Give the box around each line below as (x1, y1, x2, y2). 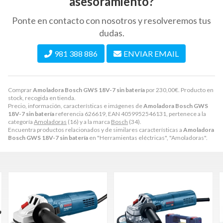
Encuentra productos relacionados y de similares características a (8, 126, 183, 133)
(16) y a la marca (67, 118, 111, 125)
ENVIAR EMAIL (123, 49, 179, 58)
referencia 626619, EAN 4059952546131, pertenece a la (54, 110, 206, 117)
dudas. (99, 27, 124, 38)
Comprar (8, 86, 33, 94)
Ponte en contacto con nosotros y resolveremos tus (12, 15, 211, 26)
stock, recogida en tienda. (8, 94, 76, 102)
